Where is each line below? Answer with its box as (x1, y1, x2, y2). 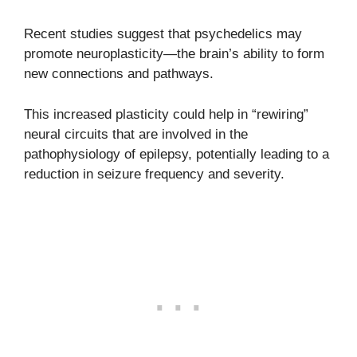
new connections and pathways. (24, 66, 214, 82)
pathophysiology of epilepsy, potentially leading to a (24, 146, 329, 162)
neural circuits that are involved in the (24, 126, 248, 142)
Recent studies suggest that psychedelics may (24, 26, 302, 42)
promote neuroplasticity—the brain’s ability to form (24, 46, 324, 62)
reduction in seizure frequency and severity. (24, 166, 284, 182)
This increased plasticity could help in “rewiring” (24, 106, 308, 122)
